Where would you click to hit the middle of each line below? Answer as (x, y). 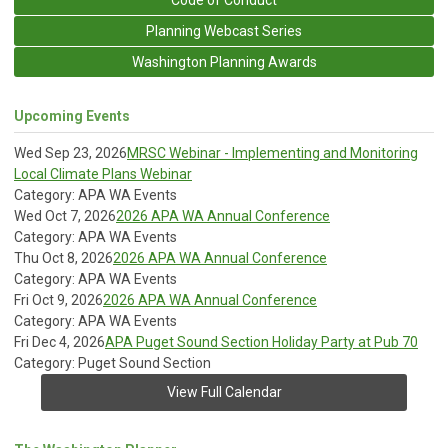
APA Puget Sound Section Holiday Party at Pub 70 (261, 341)
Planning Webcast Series (224, 30)
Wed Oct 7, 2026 (65, 215)
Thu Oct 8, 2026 (63, 257)
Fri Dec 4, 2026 (59, 341)
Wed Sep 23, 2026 (70, 152)
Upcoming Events (72, 115)
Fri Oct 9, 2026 (58, 299)
